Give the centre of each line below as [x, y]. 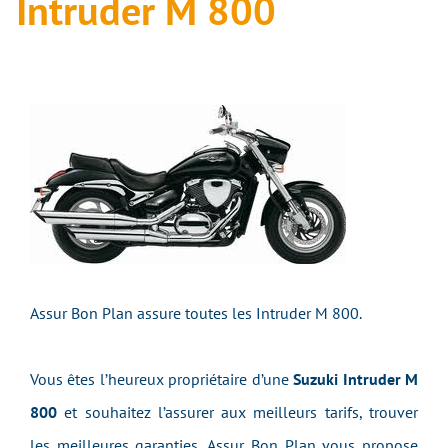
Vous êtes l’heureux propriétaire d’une [162, 379]
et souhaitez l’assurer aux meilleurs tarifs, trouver [241, 412]
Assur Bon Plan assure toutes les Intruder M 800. [196, 313]
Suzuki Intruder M [356, 379]
